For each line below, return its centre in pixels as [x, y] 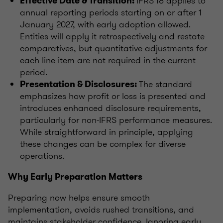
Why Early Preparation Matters [75, 176]
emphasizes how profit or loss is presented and [113, 96]
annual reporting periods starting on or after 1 [111, 12]
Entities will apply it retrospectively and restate [112, 36]
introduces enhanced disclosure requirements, [111, 108]
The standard [166, 84]
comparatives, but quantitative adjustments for [113, 48]
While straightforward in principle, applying [107, 132]
